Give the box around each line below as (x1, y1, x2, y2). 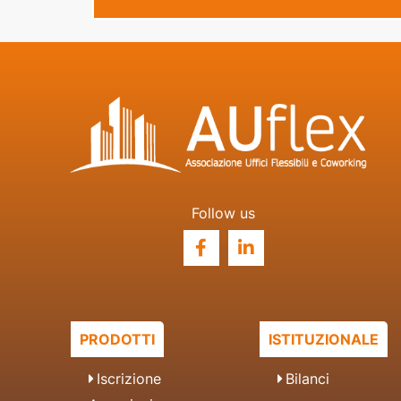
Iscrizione (96, 369, 161, 388)
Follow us (192, 203, 256, 222)
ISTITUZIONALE (268, 329, 379, 348)
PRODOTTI (79, 329, 155, 348)
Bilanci (285, 369, 329, 388)
